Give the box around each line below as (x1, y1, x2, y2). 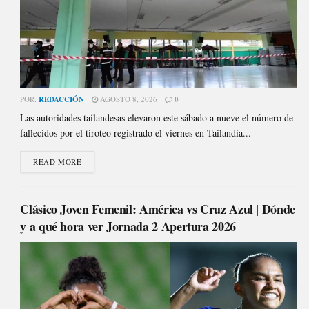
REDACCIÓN (39, 94, 85, 106)
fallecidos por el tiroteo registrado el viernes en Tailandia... (20, 126, 252, 140)
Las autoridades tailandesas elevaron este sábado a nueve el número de (20, 111, 294, 125)
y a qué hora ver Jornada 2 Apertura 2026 (20, 217, 236, 236)
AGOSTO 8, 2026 (98, 94, 158, 105)
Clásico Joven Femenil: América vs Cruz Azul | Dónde (20, 200, 295, 219)
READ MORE (33, 157, 82, 168)
